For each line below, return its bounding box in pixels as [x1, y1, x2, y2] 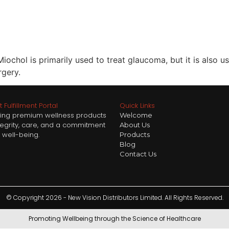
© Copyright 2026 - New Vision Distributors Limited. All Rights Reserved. [6, 193, 223, 202]
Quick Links [120, 101, 155, 111]
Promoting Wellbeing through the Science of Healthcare [28, 214, 201, 223]
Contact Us [120, 150, 156, 158]
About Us [120, 121, 150, 129]
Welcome [120, 111, 152, 120]
